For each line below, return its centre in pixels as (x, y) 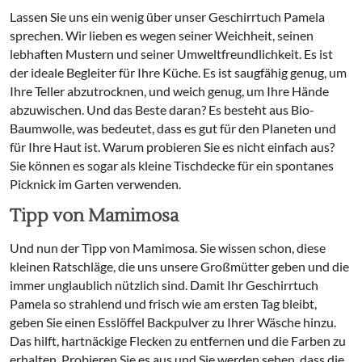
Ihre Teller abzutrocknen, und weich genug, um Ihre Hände (169, 91)
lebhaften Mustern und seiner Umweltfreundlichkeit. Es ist (171, 54)
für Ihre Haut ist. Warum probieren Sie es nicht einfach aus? (172, 147)
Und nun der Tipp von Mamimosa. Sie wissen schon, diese (168, 248)
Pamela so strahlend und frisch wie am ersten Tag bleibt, (163, 303)
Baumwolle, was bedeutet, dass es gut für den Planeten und (173, 128)
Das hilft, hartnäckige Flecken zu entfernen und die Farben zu (178, 341)
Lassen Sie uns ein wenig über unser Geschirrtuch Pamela (167, 17)
